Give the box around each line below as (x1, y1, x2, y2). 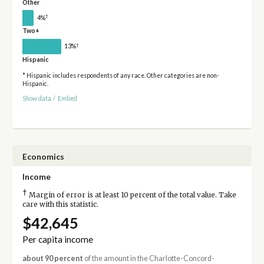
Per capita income (22, 233, 93, 245)
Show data (22, 94, 51, 102)
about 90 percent (22, 253, 83, 263)
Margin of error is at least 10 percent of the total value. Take (27, 190, 236, 199)
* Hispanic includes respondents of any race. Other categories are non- (22, 72, 219, 80)
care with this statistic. (22, 200, 98, 209)
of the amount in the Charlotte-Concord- (82, 253, 214, 263)
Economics (22, 151, 64, 161)
